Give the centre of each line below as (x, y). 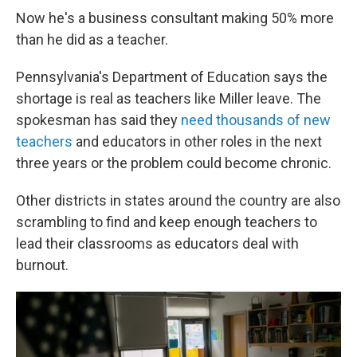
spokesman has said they (97, 120)
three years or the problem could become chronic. (174, 163)
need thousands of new (254, 120)
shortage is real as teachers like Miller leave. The (169, 98)
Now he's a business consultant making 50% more (175, 18)
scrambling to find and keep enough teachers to (167, 222)
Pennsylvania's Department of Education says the (172, 77)
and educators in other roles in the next (197, 141)
